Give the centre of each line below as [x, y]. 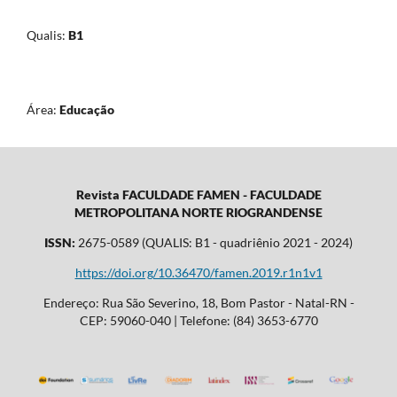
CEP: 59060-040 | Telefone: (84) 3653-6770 [198, 321]
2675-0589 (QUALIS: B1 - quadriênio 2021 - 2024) [215, 243]
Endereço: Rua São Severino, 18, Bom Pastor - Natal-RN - [198, 303]
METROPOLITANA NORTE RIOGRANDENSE [198, 213]
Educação [86, 110]
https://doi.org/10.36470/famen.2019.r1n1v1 [198, 273]
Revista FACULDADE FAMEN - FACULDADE [198, 195]
